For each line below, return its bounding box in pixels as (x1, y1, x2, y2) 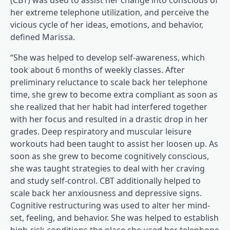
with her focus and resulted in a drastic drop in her (10, 113, 208, 125)
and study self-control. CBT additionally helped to (10, 175, 201, 186)
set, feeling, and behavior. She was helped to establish (10, 212, 219, 223)
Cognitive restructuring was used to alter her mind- (10, 200, 210, 211)
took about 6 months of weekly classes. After (10, 64, 185, 75)
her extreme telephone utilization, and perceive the (10, 7, 209, 18)
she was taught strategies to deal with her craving (10, 163, 205, 174)
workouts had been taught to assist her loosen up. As (10, 138, 218, 149)
